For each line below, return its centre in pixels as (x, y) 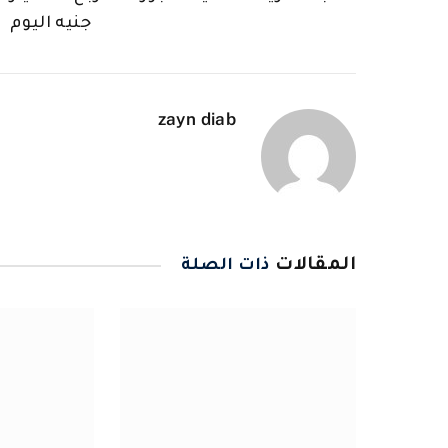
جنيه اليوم (50, 23)
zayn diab (196, 118)
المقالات (312, 265)
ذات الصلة (225, 265)
